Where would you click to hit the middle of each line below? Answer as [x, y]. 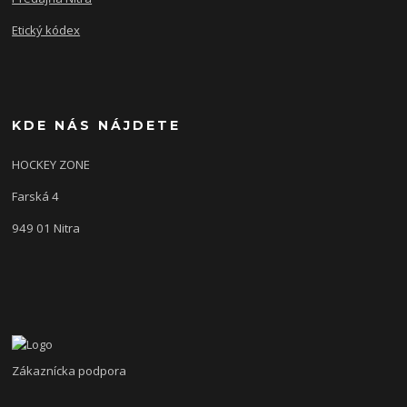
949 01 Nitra [46, 228]
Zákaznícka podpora [69, 371]
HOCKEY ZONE [53, 164]
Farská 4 [36, 196]
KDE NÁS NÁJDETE [97, 125]
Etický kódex [46, 30]
